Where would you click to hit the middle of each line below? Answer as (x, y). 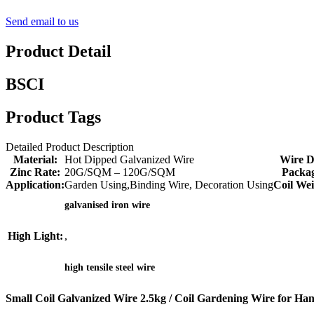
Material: (35, 160)
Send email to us (42, 22)
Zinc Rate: (35, 172)
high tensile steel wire (110, 267)
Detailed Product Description (70, 147)
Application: (35, 185)
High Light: (35, 236)
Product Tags (53, 117)
